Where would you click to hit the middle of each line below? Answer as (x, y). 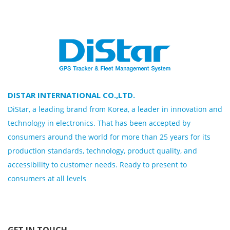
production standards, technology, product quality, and (102, 151)
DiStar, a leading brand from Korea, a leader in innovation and (115, 109)
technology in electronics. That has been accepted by (99, 123)
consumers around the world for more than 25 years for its (109, 137)
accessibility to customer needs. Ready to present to (97, 165)
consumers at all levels (47, 179)
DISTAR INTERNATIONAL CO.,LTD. (71, 95)
